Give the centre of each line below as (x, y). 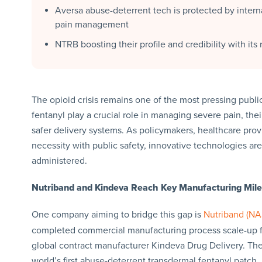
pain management (92, 24)
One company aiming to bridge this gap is (117, 214)
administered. (59, 161)
